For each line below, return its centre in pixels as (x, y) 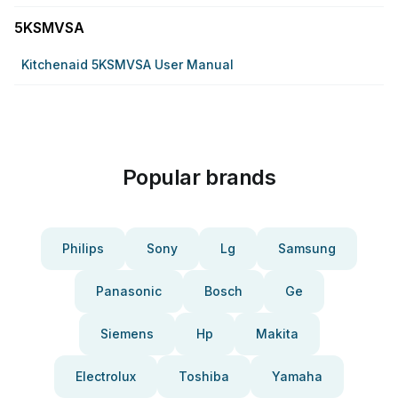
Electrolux (106, 376)
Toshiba (204, 376)
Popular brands (199, 177)
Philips (83, 248)
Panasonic (128, 291)
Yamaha (297, 376)
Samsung (307, 248)
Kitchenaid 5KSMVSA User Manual (127, 64)
